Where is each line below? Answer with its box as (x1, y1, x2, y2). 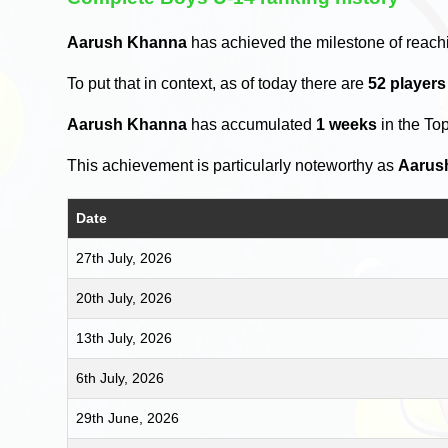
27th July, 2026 (76, 250, 173, 267)
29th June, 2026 (76, 410, 180, 427)
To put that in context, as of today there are (67, 75, 369, 93)
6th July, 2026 (76, 370, 165, 387)
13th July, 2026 (76, 330, 173, 347)
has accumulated (187, 116, 317, 134)
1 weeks (316, 116, 378, 134)
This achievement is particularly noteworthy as (67, 157, 399, 175)
